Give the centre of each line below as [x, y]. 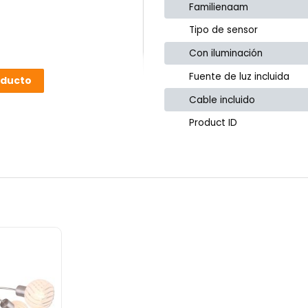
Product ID [213, 123]
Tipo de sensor [224, 30]
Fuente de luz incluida [240, 76]
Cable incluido [222, 100]
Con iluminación [226, 54]
